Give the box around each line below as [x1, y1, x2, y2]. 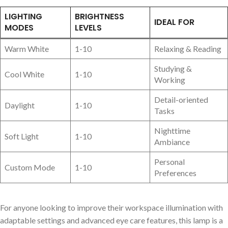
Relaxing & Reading [154, 44, 221, 54]
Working [154, 75, 185, 85]
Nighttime [154, 126, 190, 136]
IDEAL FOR [154, 16, 194, 28]
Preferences [154, 168, 196, 178]
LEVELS [75, 22, 102, 34]
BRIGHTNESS [75, 11, 124, 23]
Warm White [5, 44, 49, 54]
